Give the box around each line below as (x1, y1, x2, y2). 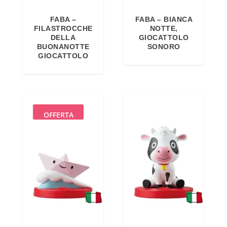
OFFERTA (43, 109, 73, 120)
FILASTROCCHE (33, 24, 93, 32)
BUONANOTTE (36, 42, 90, 51)
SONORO (147, 42, 180, 51)
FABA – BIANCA (135, 15, 193, 23)
